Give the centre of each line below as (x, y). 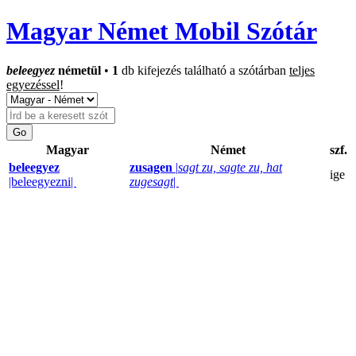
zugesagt (151, 181)
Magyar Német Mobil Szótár (162, 31)
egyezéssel (33, 84)
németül (78, 70)
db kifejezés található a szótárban (204, 70)
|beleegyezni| (43, 181)
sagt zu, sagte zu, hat (230, 167)
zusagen (151, 167)
